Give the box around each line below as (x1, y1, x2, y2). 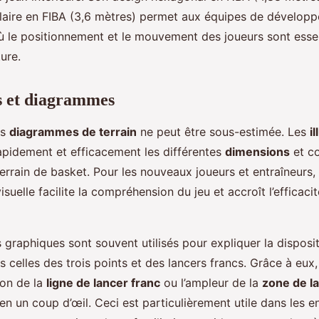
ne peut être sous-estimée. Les (137, 125, 310, 139)
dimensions (225, 145, 290, 159)
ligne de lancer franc (46, 276, 160, 290)
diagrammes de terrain (9, 125, 137, 139)
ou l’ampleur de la (160, 276, 262, 290)
